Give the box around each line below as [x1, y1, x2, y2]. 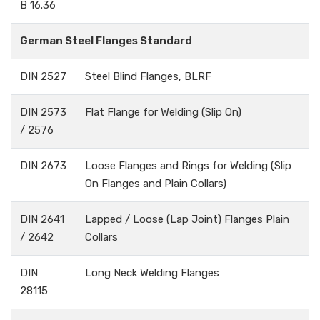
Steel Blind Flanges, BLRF [85, 70, 211, 84]
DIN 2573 [20, 106, 66, 119]
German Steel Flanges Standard [20, 34, 192, 48]
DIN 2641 [20, 213, 64, 226]
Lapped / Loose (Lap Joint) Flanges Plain [85, 213, 289, 226]
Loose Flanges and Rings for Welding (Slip [85, 159, 291, 173]
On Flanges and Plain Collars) [85, 177, 226, 191]
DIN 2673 [20, 159, 66, 173]
